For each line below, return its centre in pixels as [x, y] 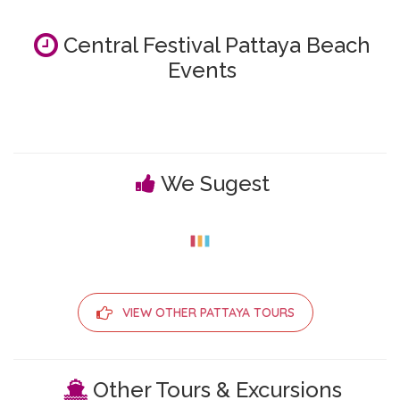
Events [202, 70]
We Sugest [215, 183]
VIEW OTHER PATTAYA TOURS [208, 312]
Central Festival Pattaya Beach [214, 45]
